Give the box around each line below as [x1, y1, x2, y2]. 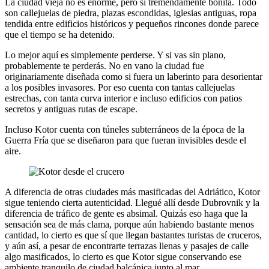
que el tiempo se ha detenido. [5, 29, 115, 40]
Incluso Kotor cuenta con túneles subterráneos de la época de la [5, 124, 244, 135]
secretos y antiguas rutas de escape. [5, 104, 138, 115]
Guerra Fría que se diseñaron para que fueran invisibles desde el [5, 135, 246, 146]
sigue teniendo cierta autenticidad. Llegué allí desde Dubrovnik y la [5, 198, 259, 208]
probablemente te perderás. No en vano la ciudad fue [5, 61, 204, 71]
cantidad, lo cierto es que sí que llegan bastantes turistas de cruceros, [5, 230, 262, 241]
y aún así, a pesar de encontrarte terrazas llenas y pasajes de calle [5, 241, 249, 252]
